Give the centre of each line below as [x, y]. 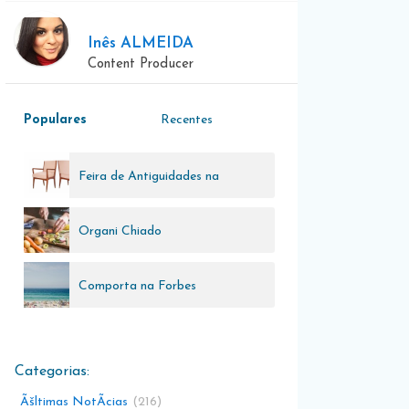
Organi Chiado [120, 231]
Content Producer [141, 64]
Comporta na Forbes [137, 286]
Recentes [187, 120]
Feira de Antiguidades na [149, 177]
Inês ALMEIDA [141, 43]
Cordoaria [107, 222]
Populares [55, 120]
